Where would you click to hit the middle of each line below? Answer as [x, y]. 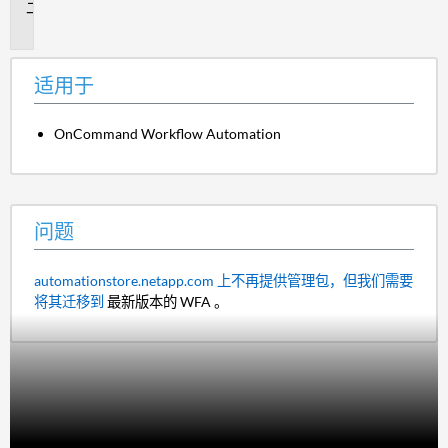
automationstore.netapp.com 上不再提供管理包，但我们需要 [223, 281]
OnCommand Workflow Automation [168, 133]
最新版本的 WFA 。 [165, 302]
